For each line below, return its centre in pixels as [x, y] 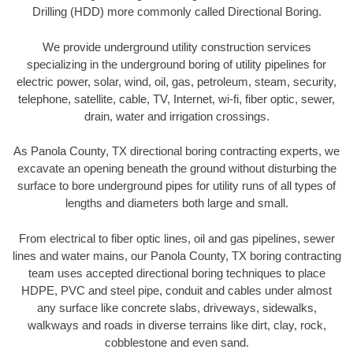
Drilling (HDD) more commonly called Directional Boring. [176, 12]
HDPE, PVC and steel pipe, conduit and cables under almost [176, 290]
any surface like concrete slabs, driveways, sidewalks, [176, 307]
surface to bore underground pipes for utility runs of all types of [176, 186]
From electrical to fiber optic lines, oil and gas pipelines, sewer [176, 238]
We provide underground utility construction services [176, 46]
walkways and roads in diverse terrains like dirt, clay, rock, [176, 325]
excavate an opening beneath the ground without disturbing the [176, 169]
